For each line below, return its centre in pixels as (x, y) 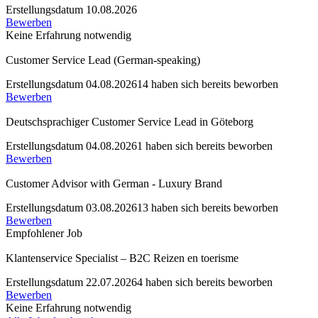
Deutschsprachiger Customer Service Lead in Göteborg (130, 122)
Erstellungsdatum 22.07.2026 (71, 282)
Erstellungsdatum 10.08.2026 (71, 10)
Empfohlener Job (44, 233)
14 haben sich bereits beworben (208, 84)
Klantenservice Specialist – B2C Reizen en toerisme (122, 258)
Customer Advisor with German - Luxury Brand (114, 183)
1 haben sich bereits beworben (205, 146)
